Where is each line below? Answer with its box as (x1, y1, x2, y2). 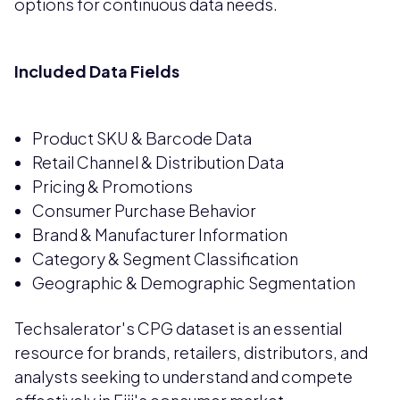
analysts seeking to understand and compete (14, 366, 353, 387)
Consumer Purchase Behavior (32, 200, 256, 221)
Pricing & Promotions (32, 176, 193, 197)
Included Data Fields (14, 61, 179, 82)
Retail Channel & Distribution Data (32, 152, 284, 173)
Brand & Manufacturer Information (32, 224, 287, 246)
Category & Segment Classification (32, 248, 298, 270)
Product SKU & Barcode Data (32, 128, 252, 149)
